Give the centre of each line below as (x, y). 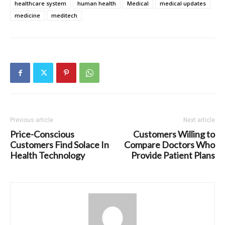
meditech (64, 16)
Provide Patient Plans (173, 155)
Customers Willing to (174, 134)
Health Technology (47, 155)
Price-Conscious (42, 134)
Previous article (32, 120)
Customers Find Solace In (60, 145)
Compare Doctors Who (170, 145)
